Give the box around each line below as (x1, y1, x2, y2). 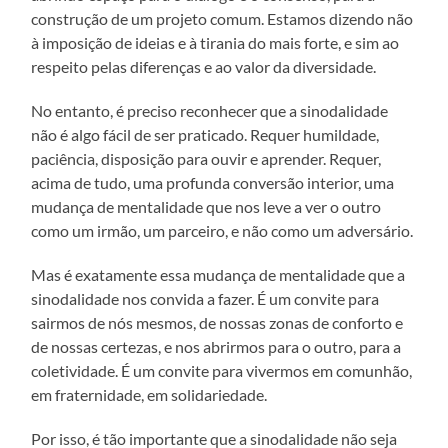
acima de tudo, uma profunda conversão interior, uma (31, 173, 395, 193)
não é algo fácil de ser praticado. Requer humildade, (31, 125, 380, 145)
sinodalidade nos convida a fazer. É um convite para (31, 289, 380, 309)
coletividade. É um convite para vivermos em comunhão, (31, 361, 413, 381)
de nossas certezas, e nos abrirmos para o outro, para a (31, 337, 402, 357)
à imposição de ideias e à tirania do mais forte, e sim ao (31, 33, 400, 53)
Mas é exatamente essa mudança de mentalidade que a (31, 265, 406, 285)
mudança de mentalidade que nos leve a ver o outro (31, 197, 382, 217)
